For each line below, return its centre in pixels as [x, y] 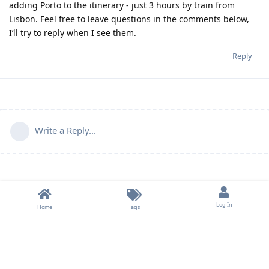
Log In [224, 204]
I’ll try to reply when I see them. [73, 32]
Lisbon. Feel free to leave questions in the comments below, [129, 19]
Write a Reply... [65, 130]
